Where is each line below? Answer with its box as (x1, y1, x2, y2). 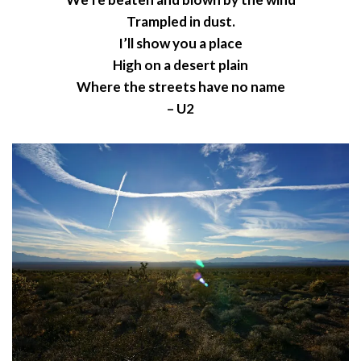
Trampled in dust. (126, 13, 235, 31)
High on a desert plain (113, 56, 248, 74)
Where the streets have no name (76, 78, 285, 96)
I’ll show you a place (118, 35, 243, 52)
